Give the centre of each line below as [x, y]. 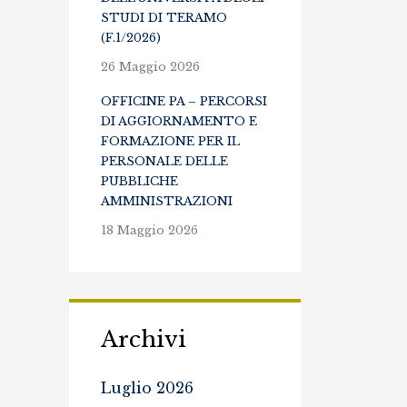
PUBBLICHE [139, 181]
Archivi [144, 339]
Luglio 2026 [147, 388]
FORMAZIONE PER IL [170, 141]
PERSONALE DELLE [164, 161]
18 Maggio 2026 [149, 230]
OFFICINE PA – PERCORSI [184, 101]
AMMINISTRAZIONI [167, 201]
